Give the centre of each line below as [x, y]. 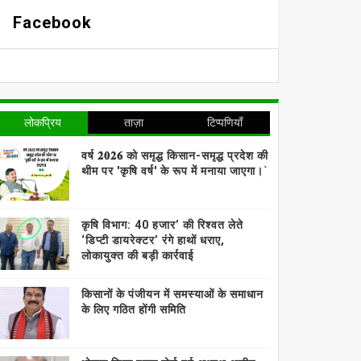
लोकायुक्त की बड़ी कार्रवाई [138, 255]
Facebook [53, 23]
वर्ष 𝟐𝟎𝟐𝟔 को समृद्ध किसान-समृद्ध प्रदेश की [175, 156]
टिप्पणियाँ [224, 122]
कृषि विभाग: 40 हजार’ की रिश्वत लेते [163, 225]
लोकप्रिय [42, 122]
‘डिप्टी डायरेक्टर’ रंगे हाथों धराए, [154, 240]
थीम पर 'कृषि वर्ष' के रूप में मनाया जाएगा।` [175, 171]
